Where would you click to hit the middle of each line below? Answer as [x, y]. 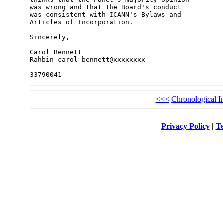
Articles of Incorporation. [81, 22]
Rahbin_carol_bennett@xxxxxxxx [87, 60]
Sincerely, [50, 37]
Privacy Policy [185, 126]
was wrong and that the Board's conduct [105, 7]
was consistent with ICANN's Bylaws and [105, 15]
